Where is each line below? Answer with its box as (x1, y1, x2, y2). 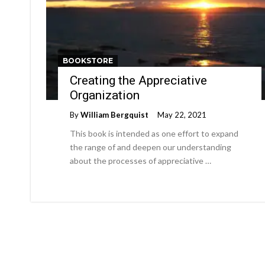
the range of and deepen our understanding (70, 142, 231, 152)
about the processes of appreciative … (70, 156, 211, 166)
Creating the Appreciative (70, 73, 207, 88)
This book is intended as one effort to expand (70, 128, 238, 138)
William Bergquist (80, 110, 148, 119)
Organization (70, 88, 140, 102)
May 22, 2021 (157, 110, 206, 119)
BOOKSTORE (63, 56, 113, 65)
